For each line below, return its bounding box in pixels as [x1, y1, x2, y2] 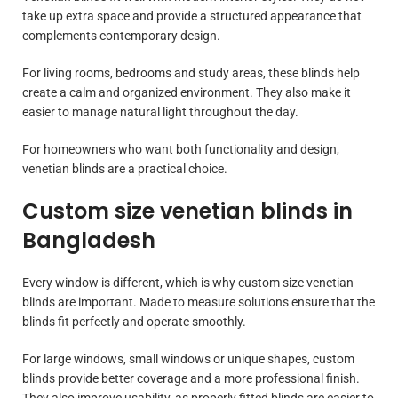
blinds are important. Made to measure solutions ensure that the [22, 294, 375, 309]
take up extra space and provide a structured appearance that [22, 8, 362, 23]
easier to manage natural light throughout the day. [22, 104, 298, 119]
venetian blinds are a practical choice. [22, 161, 227, 176]
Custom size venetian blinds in [22, 195, 353, 226]
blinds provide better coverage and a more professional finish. [22, 370, 360, 386]
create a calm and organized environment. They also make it [22, 84, 351, 99]
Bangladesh [22, 225, 155, 255]
